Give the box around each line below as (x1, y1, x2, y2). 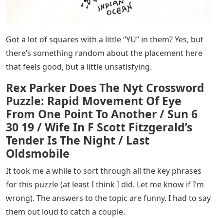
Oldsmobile (6, 145, 70, 161)
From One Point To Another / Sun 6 (6, 106, 198, 122)
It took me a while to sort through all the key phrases (6, 165, 201, 176)
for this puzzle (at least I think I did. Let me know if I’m (6, 179, 204, 190)
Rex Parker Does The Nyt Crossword (6, 79, 204, 95)
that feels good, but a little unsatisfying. (6, 61, 152, 72)
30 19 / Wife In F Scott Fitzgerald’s (6, 119, 192, 135)
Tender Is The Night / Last (6, 132, 149, 148)
